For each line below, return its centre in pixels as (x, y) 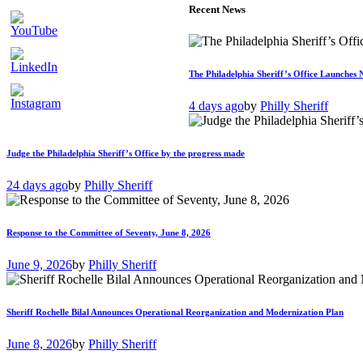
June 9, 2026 (39, 265)
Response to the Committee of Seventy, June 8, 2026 (109, 233)
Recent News (217, 10)
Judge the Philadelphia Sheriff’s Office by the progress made (126, 154)
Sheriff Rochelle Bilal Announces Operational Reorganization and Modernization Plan (175, 312)
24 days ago (37, 186)
